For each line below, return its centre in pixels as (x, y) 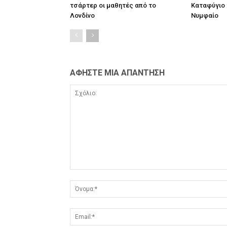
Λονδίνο (82, 15)
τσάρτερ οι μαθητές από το (113, 5)
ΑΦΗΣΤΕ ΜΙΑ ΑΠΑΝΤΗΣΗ (117, 73)
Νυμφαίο (205, 15)
